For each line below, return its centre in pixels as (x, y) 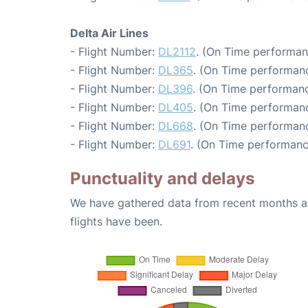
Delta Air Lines (109, 33)
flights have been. (116, 222)
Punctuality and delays (162, 179)
